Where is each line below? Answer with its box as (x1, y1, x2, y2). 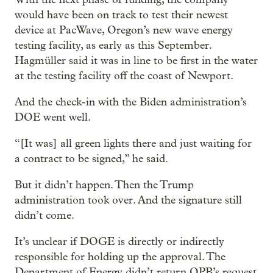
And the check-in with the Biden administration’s (15, 95, 247, 108)
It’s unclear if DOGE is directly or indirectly (15, 235, 224, 248)
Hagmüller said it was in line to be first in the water (15, 54, 258, 67)
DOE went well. (15, 110, 91, 124)
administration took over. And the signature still (15, 193, 242, 207)
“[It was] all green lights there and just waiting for (15, 136, 252, 150)
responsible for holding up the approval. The (15, 250, 225, 263)
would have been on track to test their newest (15, 8, 228, 21)
